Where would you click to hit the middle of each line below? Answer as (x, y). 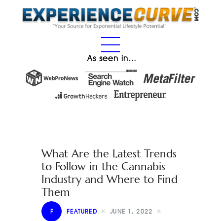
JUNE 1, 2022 (131, 211)
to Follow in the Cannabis (103, 167)
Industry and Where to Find (110, 180)
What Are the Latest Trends (109, 154)
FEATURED (82, 211)
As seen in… (112, 58)
